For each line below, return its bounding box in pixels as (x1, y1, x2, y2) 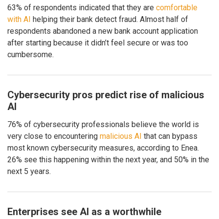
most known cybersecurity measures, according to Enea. (7, 143, 199, 153)
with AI (7, 15, 31, 24)
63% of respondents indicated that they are (7, 3, 156, 13)
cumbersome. (7, 50, 54, 60)
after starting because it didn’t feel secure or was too (7, 38, 188, 48)
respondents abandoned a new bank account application (7, 26, 198, 36)
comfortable (156, 3, 197, 13)
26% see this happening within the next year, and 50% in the (7, 154, 209, 164)
